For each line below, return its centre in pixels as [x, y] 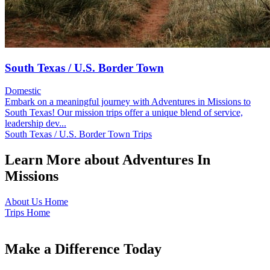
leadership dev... [36, 124]
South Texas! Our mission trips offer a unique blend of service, [124, 113]
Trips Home [27, 213]
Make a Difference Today [83, 249]
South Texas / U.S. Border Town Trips [78, 134]
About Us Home [36, 202]
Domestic [23, 91]
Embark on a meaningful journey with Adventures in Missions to [128, 102]
